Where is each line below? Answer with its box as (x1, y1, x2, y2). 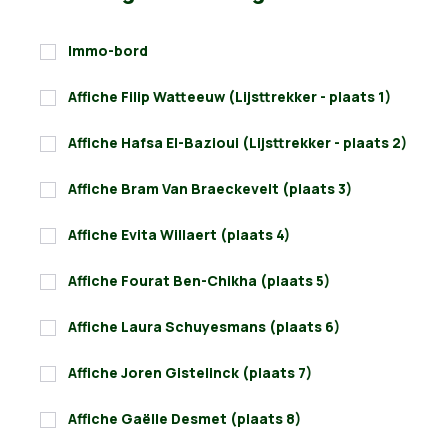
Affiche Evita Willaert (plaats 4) (68, 225, 290, 245)
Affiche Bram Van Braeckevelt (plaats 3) (68, 179, 352, 199)
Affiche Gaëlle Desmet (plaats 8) (68, 409, 301, 429)
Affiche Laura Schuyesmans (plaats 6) (68, 317, 340, 337)
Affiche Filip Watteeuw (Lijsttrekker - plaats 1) (68, 87, 391, 107)
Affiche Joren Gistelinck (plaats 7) (68, 363, 312, 383)
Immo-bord (68, 41, 148, 61)
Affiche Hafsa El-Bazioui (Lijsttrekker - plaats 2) (68, 133, 407, 153)
